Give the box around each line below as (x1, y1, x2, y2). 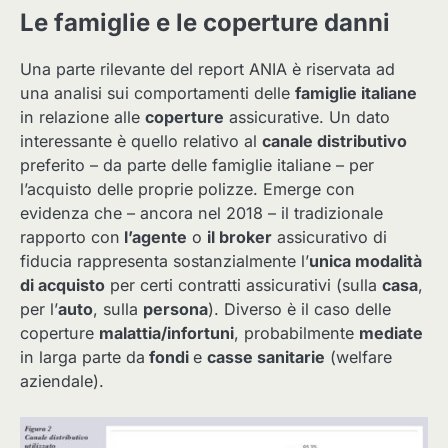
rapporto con (20, 226, 120, 247)
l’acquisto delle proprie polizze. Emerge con (20, 178, 355, 199)
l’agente (120, 226, 187, 247)
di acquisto (20, 274, 105, 295)
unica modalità (309, 250, 422, 271)
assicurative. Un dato (224, 106, 390, 127)
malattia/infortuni (99, 322, 234, 343)
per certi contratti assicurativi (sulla (105, 274, 382, 295)
